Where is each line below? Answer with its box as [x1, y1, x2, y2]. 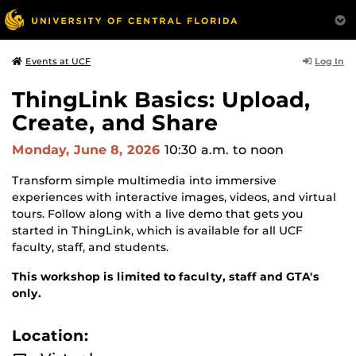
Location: [12, 326, 88, 345]
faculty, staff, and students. [12, 240, 168, 254]
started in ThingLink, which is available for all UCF [12, 223, 303, 238]
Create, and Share [12, 110, 219, 136]
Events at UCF [25, 56, 91, 67]
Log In [315, 55, 344, 67]
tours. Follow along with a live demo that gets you [12, 207, 304, 221]
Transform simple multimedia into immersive [12, 173, 277, 188]
